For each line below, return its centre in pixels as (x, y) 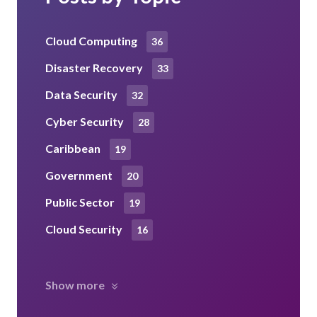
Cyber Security (86, 121)
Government (80, 175)
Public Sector (81, 202)
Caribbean (74, 148)
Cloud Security (85, 229)
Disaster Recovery (95, 67)
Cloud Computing (92, 40)
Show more (75, 284)
